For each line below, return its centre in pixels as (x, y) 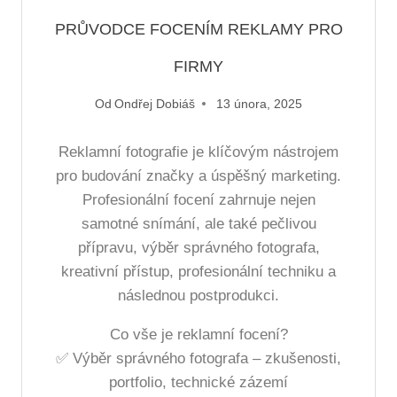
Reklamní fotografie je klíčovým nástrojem (198, 152)
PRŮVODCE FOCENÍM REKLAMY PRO (198, 29)
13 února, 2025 (260, 104)
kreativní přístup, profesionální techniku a (198, 272)
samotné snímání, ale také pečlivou (198, 224)
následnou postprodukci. (198, 296)
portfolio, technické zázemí (198, 383)
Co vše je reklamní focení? (198, 335)
